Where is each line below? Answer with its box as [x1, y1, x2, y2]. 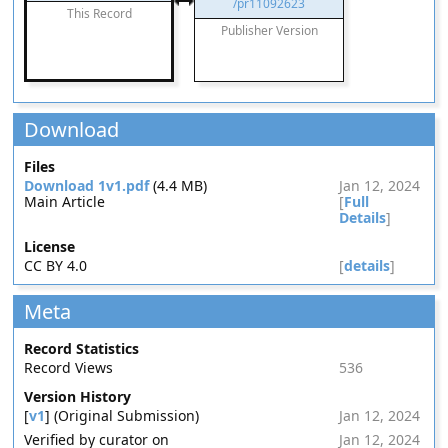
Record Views [24, 358, 114, 377]
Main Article [24, 192, 106, 211]
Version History [24, 387, 132, 406]
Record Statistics [24, 339, 140, 358]
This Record [66, 5, 132, 22]
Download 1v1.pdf [24, 176, 150, 195]
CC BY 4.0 [24, 256, 88, 275]
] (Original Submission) [45, 406, 200, 425]
